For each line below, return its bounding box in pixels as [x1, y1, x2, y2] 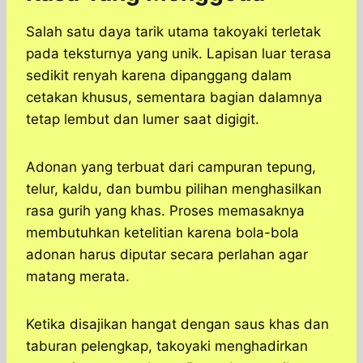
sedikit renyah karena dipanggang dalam [26, 67, 292, 84]
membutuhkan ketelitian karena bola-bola [26, 224, 299, 241]
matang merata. [26, 268, 130, 285]
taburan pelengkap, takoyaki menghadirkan [26, 338, 308, 355]
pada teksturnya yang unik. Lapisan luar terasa [26, 45, 331, 62]
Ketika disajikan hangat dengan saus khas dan [26, 316, 329, 333]
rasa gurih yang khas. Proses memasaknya [26, 203, 305, 220]
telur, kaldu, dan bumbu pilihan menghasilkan [26, 181, 322, 198]
